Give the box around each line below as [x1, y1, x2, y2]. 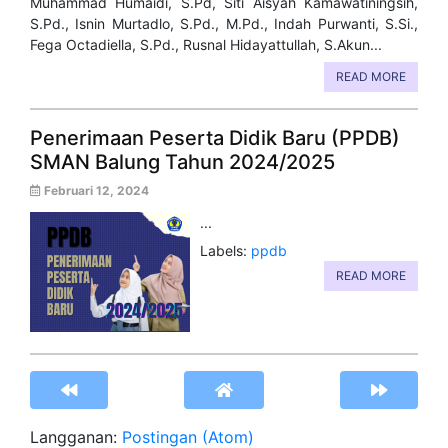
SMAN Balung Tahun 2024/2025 [30, 150, 335, 175]
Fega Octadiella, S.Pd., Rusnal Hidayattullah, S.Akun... [30, 36, 382, 54]
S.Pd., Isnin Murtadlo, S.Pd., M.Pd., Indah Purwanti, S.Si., [30, 15, 418, 33]
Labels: [200, 242, 251, 260]
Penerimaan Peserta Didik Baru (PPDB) [30, 126, 400, 151]
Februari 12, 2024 [41, 183, 149, 199]
